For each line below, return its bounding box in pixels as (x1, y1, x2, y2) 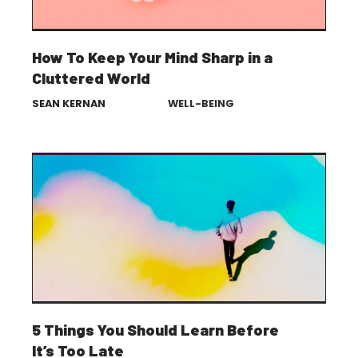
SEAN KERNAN (32, 97, 105, 110)
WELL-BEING (168, 97, 234, 110)
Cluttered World (32, 69, 150, 87)
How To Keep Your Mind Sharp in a (32, 48, 272, 66)
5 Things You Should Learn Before (32, 320, 279, 339)
